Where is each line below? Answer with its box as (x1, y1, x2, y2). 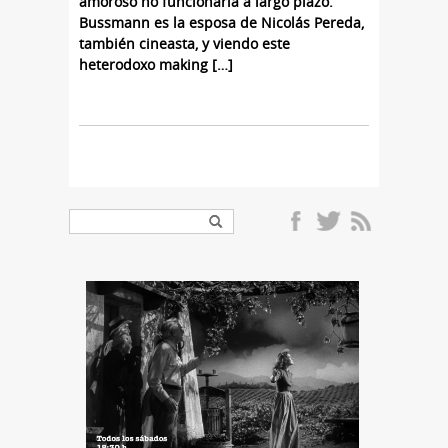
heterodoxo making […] (79, 55, 233, 75)
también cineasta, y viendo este (79, 34, 290, 54)
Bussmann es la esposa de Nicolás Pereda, (79, 13, 364, 33)
